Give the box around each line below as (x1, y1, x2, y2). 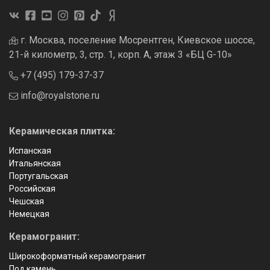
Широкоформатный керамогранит (9, 251, 146, 262)
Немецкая (9, 209, 49, 219)
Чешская (9, 196, 44, 207)
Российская (9, 184, 55, 194)
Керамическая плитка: (9, 125, 115, 137)
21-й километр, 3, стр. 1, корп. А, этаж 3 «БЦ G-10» (9, 49, 232, 61)
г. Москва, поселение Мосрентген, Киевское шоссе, (18, 34, 255, 46)
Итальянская (9, 159, 61, 169)
